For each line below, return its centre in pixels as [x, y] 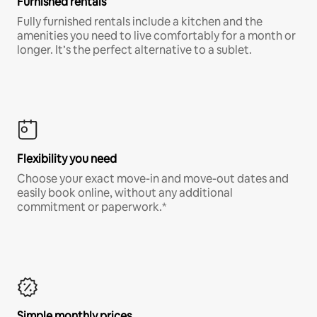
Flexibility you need [67, 158]
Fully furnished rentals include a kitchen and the [140, 21]
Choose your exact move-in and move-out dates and [153, 178]
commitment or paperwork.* [92, 207]
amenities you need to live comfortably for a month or [156, 35]
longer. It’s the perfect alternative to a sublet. [134, 50]
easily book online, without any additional [125, 192]
